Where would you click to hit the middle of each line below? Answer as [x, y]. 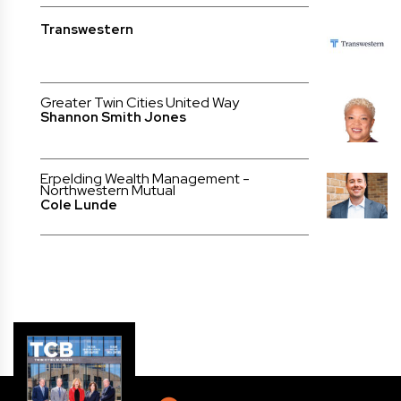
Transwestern [87, 29]
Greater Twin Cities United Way [140, 102]
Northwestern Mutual [108, 190]
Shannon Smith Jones [113, 117]
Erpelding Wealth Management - [145, 178]
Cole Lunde [79, 205]
